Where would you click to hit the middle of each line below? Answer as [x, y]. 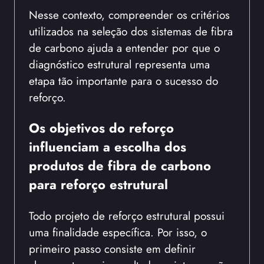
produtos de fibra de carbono [120, 166]
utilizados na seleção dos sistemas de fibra [131, 31]
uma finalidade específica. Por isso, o [118, 232]
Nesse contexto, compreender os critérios [129, 14]
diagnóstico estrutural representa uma [119, 64]
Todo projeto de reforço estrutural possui [127, 215]
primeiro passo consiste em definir [112, 248]
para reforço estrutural [98, 185]
